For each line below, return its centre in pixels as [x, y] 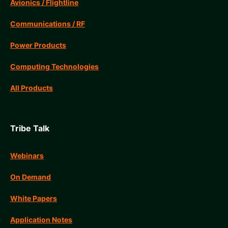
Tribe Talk [30, 128]
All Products [32, 88]
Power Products [38, 45]
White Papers [34, 198]
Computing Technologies [54, 67]
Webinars [27, 155]
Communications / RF [48, 24]
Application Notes [41, 219]
